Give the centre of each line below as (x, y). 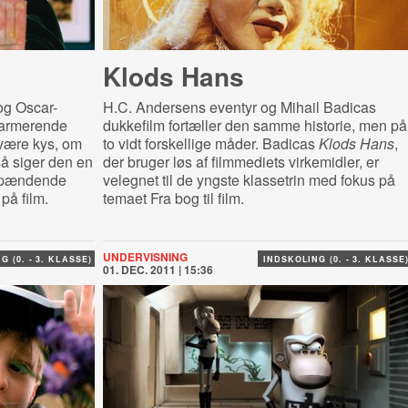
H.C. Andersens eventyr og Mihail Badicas (239, 107)
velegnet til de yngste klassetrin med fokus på (249, 180)
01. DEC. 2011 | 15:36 (158, 270)
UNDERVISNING (145, 257)
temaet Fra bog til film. (173, 198)
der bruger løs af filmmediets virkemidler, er (240, 162)
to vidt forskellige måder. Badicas (210, 143)
